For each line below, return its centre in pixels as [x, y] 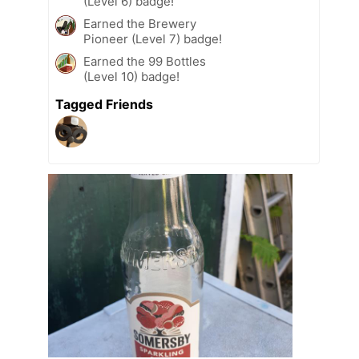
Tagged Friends [104, 104]
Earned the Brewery [140, 23]
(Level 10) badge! [131, 76]
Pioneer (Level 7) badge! [153, 38]
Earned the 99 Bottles [145, 61]
